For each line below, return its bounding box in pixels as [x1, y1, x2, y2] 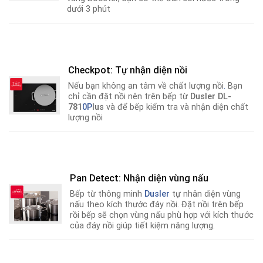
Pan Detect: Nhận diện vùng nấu [70, 173, 209, 184]
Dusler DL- [190, 91, 232, 102]
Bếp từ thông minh [70, 189, 145, 200]
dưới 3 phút [67, 4, 111, 14]
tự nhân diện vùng [170, 189, 241, 200]
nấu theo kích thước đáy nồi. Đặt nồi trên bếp [70, 200, 244, 210]
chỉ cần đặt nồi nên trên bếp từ [68, 91, 191, 102]
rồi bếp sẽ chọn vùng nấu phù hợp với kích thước [70, 210, 254, 221]
